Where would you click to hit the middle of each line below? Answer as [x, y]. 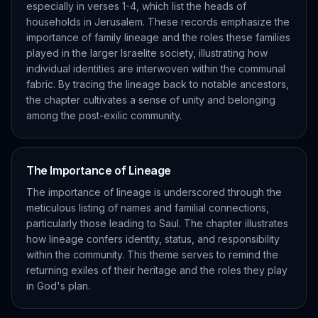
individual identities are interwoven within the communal [156, 68]
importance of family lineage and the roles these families [158, 37]
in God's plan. [58, 286]
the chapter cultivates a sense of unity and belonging [151, 100]
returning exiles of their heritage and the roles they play [157, 270]
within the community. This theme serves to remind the [152, 254]
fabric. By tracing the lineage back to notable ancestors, [158, 84]
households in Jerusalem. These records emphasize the [158, 22]
